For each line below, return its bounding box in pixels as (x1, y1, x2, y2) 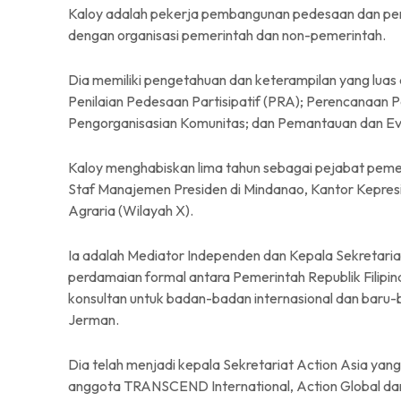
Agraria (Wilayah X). (68, 201, 193, 219)
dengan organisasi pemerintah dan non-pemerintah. (68, 26, 386, 44)
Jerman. (68, 311, 119, 328)
